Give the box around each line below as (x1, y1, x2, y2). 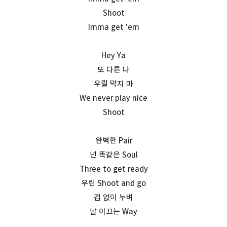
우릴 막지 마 (94, 79, 133, 89)
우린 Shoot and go (81, 178, 146, 188)
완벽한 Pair (95, 135, 132, 145)
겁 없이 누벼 (94, 192, 133, 202)
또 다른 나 (97, 64, 130, 74)
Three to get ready (79, 164, 148, 174)
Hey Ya (101, 50, 126, 60)
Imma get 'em (88, 22, 139, 32)
